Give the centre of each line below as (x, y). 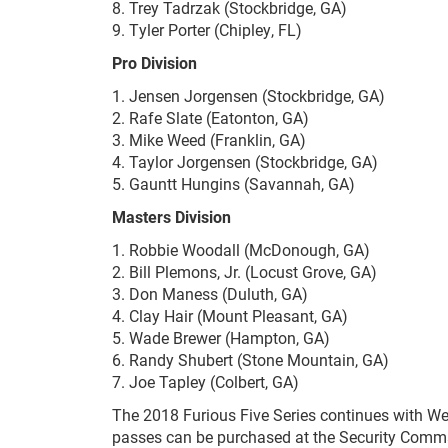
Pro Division (154, 63)
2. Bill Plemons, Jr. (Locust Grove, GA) (244, 272)
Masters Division (171, 217)
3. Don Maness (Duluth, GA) (210, 294)
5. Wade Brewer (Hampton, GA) (221, 338)
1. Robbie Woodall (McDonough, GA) (241, 250)
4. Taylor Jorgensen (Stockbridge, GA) (245, 162)
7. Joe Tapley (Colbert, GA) (205, 382)
